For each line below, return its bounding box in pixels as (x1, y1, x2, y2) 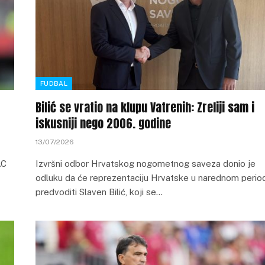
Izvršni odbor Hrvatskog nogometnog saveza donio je (35, 159, 256, 169)
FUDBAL (40, 80, 67, 87)
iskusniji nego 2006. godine (35, 114, 171, 132)
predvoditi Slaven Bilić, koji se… (35, 187, 163, 197)
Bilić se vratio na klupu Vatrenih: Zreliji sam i (35, 98, 254, 117)
